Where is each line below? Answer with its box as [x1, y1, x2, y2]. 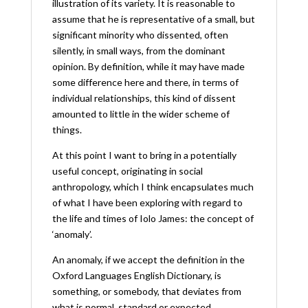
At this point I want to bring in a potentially [52, 148, 236, 161]
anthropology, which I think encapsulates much [52, 180, 254, 192]
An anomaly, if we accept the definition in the [52, 253, 245, 265]
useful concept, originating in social [52, 164, 203, 177]
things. [52, 123, 82, 135]
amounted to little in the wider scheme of [52, 107, 230, 120]
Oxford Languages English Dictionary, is [52, 269, 221, 281]
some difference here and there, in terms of [52, 76, 239, 88]
